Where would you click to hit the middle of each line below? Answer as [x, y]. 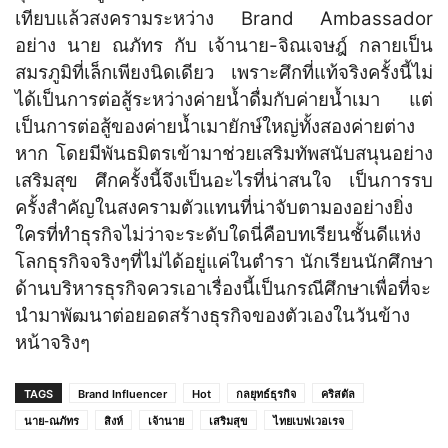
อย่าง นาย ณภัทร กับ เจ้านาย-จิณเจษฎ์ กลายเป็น [224, 46]
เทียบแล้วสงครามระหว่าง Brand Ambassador [224, 19]
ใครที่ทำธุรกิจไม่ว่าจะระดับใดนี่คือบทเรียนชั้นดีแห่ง [218, 235]
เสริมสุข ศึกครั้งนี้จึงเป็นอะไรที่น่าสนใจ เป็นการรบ [224, 181]
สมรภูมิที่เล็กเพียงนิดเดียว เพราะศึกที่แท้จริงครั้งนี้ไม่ [224, 73]
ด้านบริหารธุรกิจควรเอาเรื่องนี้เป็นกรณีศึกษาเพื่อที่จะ [223, 289]
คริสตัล [338, 394]
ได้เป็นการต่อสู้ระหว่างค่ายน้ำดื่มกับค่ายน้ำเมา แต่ [224, 100]
